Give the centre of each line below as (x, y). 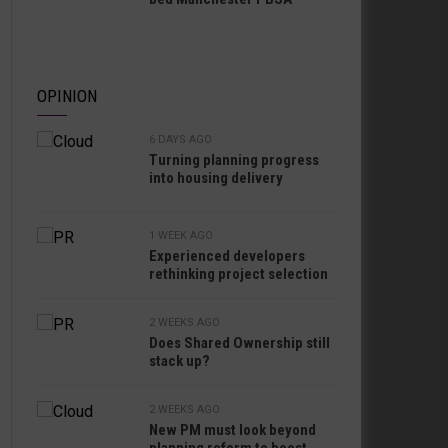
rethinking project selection (238, 274)
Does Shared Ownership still (239, 343)
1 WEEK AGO (181, 235)
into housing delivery (216, 178)
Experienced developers (227, 256)
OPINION (67, 96)
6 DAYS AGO (180, 139)
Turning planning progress (234, 160)
